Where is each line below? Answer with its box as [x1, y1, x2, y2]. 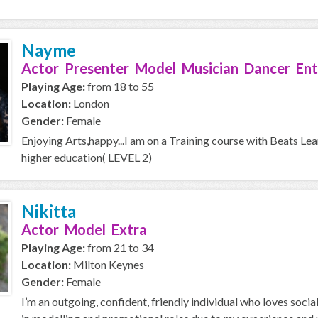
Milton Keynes [71, 258, 144, 271]
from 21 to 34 [85, 241, 154, 254]
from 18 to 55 [85, 79, 154, 93]
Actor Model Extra [21, 221, 147, 238]
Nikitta [21, 201, 76, 221]
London [71, 97, 109, 110]
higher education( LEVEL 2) [21, 150, 152, 164]
